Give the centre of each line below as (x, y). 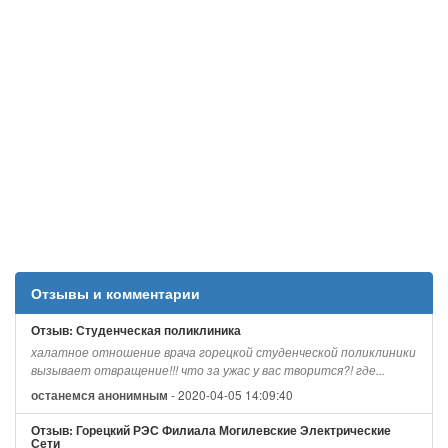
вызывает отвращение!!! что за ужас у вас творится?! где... (208, 370)
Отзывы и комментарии (115, 293)
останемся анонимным (99, 396)
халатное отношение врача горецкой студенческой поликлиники (223, 352)
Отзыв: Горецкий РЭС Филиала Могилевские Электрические (211, 430)
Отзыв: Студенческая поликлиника (136, 330)
